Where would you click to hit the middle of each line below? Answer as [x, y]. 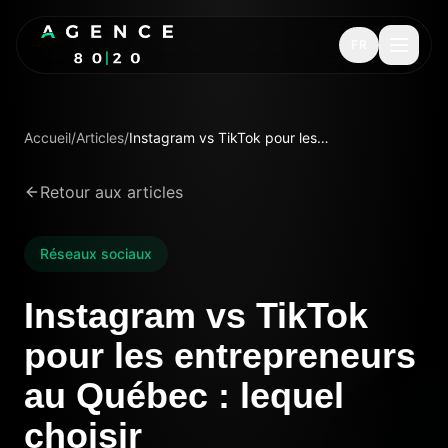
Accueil [47, 137]
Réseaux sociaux [96, 253]
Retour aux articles [111, 192]
